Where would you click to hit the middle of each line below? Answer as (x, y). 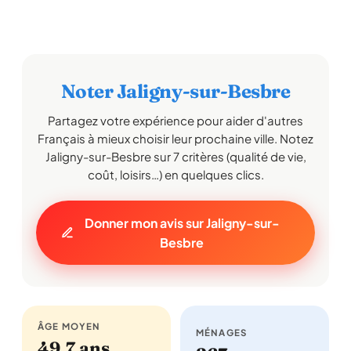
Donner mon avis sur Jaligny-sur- (182, 223)
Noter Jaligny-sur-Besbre (175, 91)
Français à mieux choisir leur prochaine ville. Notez (175, 138)
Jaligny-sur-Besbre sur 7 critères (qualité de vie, (175, 156)
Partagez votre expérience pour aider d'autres (175, 120)
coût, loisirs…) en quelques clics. (175, 174)
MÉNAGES (222, 333)
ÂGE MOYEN (69, 326)
